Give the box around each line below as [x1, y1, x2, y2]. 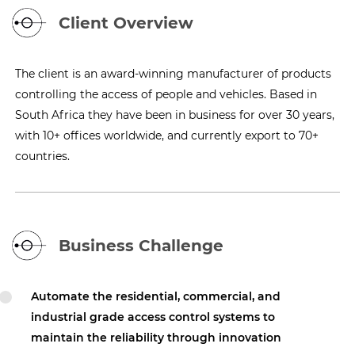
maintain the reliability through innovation [31, 330, 282, 345]
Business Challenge [59, 236, 224, 255]
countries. [15, 149, 71, 163]
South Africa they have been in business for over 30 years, [15, 108, 335, 122]
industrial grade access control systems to [31, 310, 276, 324]
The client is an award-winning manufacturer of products [15, 67, 332, 81]
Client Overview [59, 13, 194, 32]
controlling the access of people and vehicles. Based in [15, 87, 318, 101]
